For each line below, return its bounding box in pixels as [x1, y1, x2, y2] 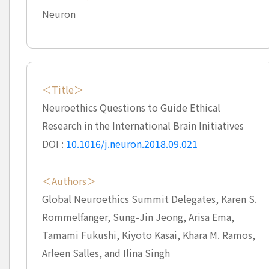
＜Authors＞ [41, 174, 96, 188]
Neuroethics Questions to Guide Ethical [41, 100, 220, 115]
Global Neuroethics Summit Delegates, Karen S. [41, 192, 257, 206]
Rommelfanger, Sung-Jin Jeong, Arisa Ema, [41, 210, 234, 224]
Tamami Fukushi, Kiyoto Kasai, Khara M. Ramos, [41, 228, 255, 242]
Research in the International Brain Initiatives [41, 118, 244, 133]
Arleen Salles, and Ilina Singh [41, 246, 170, 260]
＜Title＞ [41, 82, 83, 97]
